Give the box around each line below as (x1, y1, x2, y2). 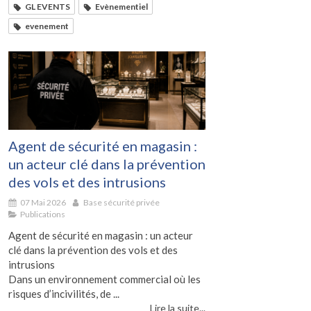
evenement (25, 20, 69, 31)
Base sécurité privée (83, 197, 160, 208)
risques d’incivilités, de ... (8, 287, 119, 301)
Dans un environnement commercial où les (8, 273, 201, 286)
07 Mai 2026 (20, 197, 66, 208)
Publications (20, 209, 65, 220)
